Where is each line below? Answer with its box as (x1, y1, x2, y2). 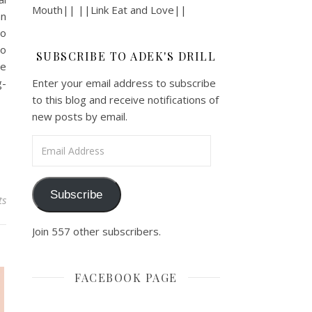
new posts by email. (32, 109, 127, 124)
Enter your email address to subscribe (32, 76, 216, 91)
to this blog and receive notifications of (32, 93, 219, 107)
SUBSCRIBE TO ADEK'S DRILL (36, 49, 217, 64)
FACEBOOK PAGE (75, 270, 178, 285)
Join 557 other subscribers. (32, 224, 161, 238)
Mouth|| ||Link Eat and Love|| (32, 3, 187, 17)
